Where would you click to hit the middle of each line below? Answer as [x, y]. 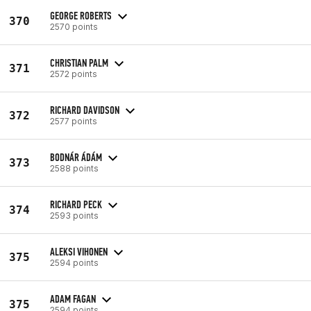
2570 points [74, 26]
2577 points [74, 121]
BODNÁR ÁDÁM [76, 157]
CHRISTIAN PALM [79, 62]
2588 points [74, 168]
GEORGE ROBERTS [81, 15]
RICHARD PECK [76, 204]
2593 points [74, 215]
